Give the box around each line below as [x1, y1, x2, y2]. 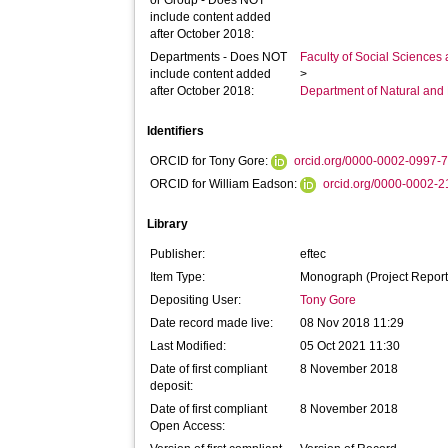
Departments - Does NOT [150, 50, 288, 64]
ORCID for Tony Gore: [150, 154, 272, 168]
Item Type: [150, 270, 206, 284]
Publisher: [150, 247, 206, 261]
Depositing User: [150, 293, 242, 307]
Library [147, 217, 189, 231]
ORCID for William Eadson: [150, 177, 301, 191]
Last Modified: [150, 339, 227, 353]
